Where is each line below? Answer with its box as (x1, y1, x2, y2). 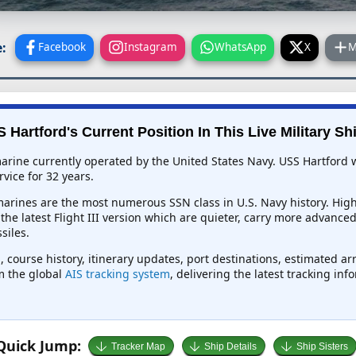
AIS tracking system (64, 266, 170, 282)
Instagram (123, 39, 177, 54)
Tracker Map (110, 341, 165, 353)
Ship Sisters (296, 341, 348, 353)
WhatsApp (215, 39, 267, 54)
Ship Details (204, 341, 257, 353)
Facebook (38, 39, 87, 54)
